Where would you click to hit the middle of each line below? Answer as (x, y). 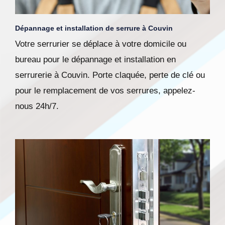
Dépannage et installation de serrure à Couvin (94, 28)
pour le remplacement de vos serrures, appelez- (105, 91)
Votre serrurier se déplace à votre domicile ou (101, 44)
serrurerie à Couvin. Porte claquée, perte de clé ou (110, 75)
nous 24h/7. (37, 106)
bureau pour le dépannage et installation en (95, 60)
